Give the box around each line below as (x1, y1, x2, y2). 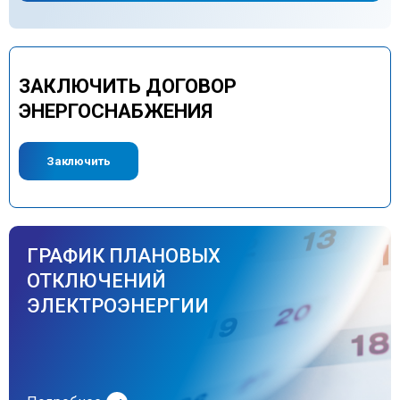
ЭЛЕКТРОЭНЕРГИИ (27, 295, 209, 318)
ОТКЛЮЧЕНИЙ (27, 270, 166, 293)
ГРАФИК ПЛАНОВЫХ (27, 245, 221, 268)
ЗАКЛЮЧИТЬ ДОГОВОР (19, 75, 237, 98)
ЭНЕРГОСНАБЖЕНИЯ (19, 100, 212, 123)
